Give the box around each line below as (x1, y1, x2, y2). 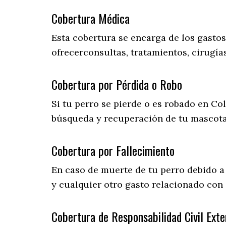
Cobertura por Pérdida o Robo (51, 75, 182, 94)
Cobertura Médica (51, 9, 130, 28)
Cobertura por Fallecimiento (51, 141, 175, 160)
